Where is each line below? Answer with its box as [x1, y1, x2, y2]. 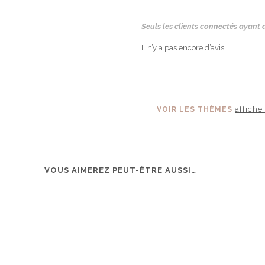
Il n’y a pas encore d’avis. [141, 43, 227, 52]
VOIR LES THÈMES [157, 105, 235, 114]
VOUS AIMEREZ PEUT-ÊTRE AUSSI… [44, 165, 196, 174]
